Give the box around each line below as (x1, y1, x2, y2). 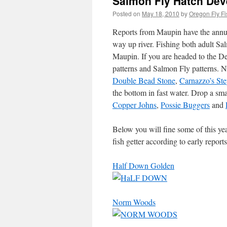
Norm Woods (112, 197, 156, 207)
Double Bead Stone (112, 75, 175, 86)
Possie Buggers (161, 99, 210, 110)
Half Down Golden (112, 160, 174, 171)
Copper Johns (112, 99, 157, 110)
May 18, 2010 (142, 9, 179, 18)
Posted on (112, 9, 140, 18)
